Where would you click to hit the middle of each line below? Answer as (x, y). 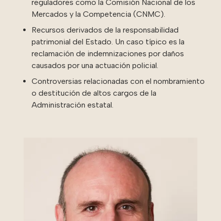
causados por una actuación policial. (95, 65)
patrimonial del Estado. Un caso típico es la (108, 41)
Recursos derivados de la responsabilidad (105, 30)
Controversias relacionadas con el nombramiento (118, 81)
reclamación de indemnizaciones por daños (108, 53)
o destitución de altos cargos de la (94, 93)
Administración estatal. (73, 105)
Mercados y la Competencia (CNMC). (98, 14)
